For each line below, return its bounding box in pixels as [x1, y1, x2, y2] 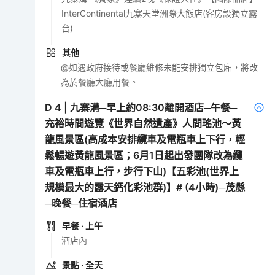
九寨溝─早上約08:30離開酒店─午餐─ [70, 101, 238, 114]
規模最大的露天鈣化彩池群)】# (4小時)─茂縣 [45, 181, 246, 194]
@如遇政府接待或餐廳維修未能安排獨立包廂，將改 [61, 62, 258, 73]
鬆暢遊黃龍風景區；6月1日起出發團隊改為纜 [45, 149, 243, 162]
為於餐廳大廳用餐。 [61, 77, 139, 88]
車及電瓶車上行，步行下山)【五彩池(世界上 [45, 165, 239, 178]
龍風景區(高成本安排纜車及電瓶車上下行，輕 [45, 133, 246, 146]
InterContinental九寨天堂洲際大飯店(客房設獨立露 [61, 8, 258, 19]
